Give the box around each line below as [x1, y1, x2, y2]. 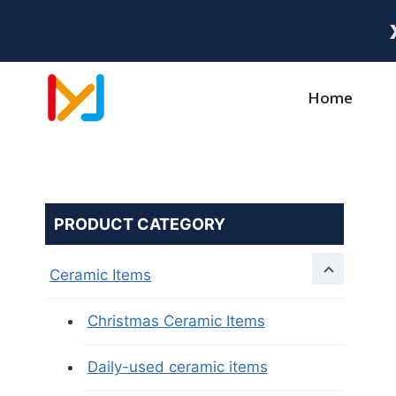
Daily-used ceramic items [87, 358, 268, 376]
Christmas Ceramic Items [87, 312, 265, 330]
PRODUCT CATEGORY [54, 215, 225, 233]
